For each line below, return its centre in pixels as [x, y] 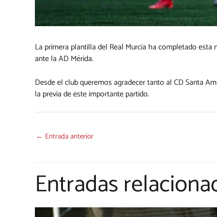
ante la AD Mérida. [64, 59]
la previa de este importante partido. [92, 94]
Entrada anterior [68, 137]
